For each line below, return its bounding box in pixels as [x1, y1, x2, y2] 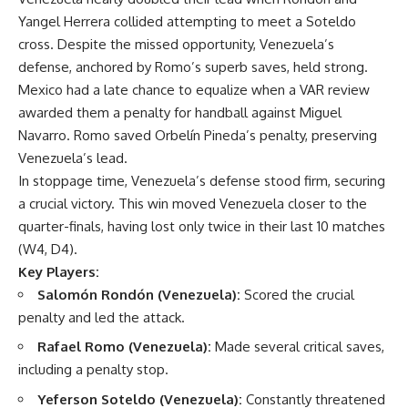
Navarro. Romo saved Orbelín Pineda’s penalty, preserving [18, 126, 377, 144]
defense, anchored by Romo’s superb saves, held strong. [18, 57, 368, 76]
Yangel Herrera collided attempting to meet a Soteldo [18, 12, 356, 30]
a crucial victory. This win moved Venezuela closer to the [18, 194, 367, 212]
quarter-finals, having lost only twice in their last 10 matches [18, 217, 385, 235]
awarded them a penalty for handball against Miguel [18, 103, 342, 121]
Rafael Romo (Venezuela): [37, 338, 211, 355]
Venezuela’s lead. [18, 148, 127, 167]
